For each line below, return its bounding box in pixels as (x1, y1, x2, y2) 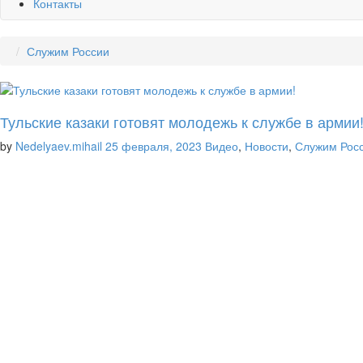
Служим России (27, 42, 109, 59)
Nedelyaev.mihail (15, 137, 102, 154)
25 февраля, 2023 (105, 137, 202, 154)
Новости (245, 137, 288, 154)
